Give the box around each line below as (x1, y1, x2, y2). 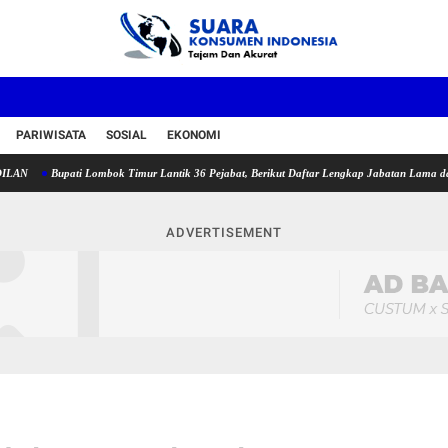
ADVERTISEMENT (166, 225, 282, 240)
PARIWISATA (16, 128, 86, 142)
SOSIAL (106, 128, 147, 142)
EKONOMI (167, 128, 221, 142)
